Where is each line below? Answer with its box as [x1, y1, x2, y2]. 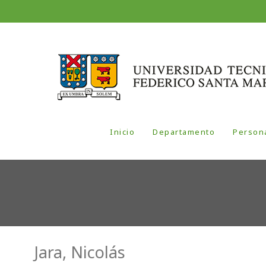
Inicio [110, 126, 135, 138]
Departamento [153, 126, 216, 138]
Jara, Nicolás [34, 241, 125, 264]
